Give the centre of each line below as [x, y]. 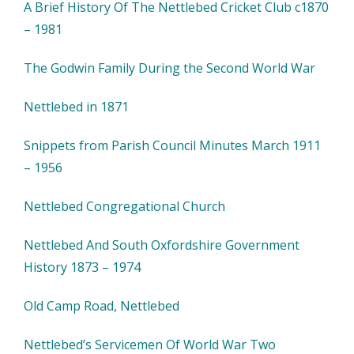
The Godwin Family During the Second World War [169, 68]
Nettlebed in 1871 [76, 107]
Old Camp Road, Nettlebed [102, 306]
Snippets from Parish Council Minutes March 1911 [172, 145]
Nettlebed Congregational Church [124, 206]
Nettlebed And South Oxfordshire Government [162, 245]
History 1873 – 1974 [82, 267]
